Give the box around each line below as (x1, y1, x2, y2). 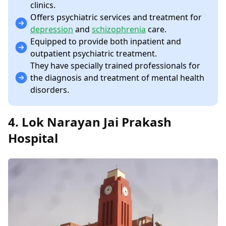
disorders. (30, 84, 69, 96)
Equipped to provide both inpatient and (30, 36, 181, 47)
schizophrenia (92, 24, 146, 35)
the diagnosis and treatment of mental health (30, 72, 204, 84)
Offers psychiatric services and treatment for (30, 12, 202, 23)
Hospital (8, 130, 58, 147)
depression (30, 24, 73, 35)
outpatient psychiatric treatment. (30, 48, 157, 60)
